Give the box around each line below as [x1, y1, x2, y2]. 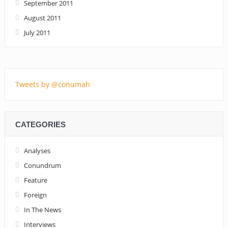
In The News [23, 205, 61, 214]
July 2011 [23, 27, 50, 37]
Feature [23, 175, 47, 185]
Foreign [23, 190, 47, 199]
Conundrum [23, 160, 61, 170]
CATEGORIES [15, 120, 66, 129]
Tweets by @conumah [15, 79, 90, 89]
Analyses [23, 146, 50, 155]
